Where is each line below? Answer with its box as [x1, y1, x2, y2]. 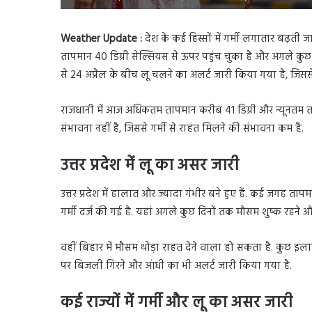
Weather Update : [61, 30, 145, 47]
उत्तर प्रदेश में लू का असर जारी [61, 153, 239, 179]
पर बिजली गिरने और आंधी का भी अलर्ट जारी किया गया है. [61, 258, 292, 275]
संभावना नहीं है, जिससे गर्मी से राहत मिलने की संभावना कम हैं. [61, 120, 304, 137]
